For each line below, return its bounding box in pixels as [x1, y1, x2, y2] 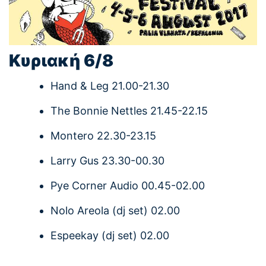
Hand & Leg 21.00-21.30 [50, 80, 169, 93]
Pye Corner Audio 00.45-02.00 [50, 179, 205, 192]
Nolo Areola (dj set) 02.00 [50, 204, 180, 217]
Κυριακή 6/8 [9, 50, 113, 71]
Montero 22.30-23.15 [50, 129, 156, 142]
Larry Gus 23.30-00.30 [50, 154, 164, 167]
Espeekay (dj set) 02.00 [50, 229, 169, 242]
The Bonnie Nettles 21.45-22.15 [50, 104, 208, 118]
